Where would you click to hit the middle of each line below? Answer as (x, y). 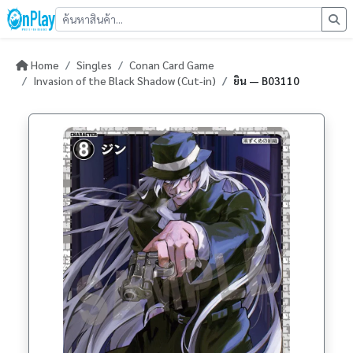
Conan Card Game (172, 65)
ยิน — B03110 (266, 80)
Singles (94, 65)
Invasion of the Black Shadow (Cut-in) (124, 80)
